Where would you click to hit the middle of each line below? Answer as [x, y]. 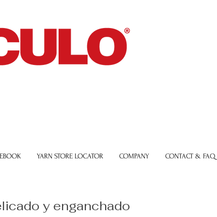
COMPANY [134, 156]
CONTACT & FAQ [190, 156]
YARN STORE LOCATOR [70, 156]
